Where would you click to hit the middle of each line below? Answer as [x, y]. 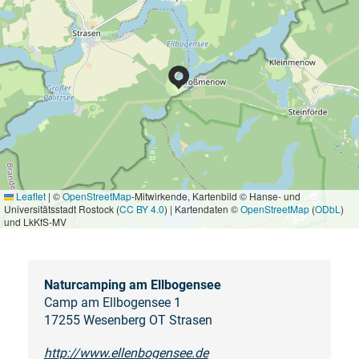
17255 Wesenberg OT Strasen [128, 321]
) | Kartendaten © [202, 209]
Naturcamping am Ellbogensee [132, 285]
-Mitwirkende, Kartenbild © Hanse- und [216, 196]
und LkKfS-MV [35, 222]
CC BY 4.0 [142, 209]
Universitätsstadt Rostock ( [62, 209]
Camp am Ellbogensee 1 [112, 303]
